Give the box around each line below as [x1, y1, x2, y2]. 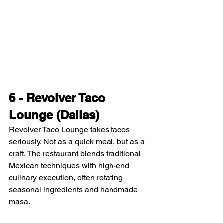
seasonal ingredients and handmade [9, 185, 140, 195]
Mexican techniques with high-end [9, 161, 131, 171]
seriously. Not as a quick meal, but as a [9, 137, 147, 147]
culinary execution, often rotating [9, 173, 125, 183]
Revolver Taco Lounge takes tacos [9, 125, 132, 135]
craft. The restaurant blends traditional [9, 149, 143, 159]
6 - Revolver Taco [9, 91, 109, 105]
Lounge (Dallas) [9, 108, 99, 122]
